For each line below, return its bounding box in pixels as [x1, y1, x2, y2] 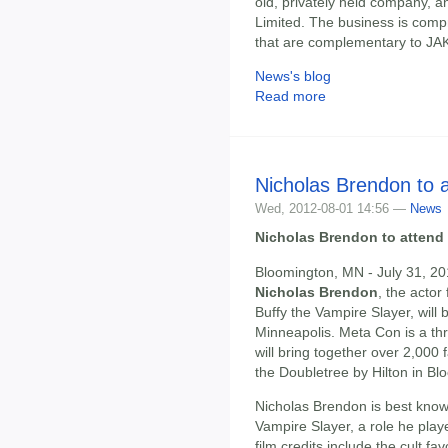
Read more [255, 88, 326, 105]
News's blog [255, 68, 331, 85]
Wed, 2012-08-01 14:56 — [255, 201, 410, 217]
